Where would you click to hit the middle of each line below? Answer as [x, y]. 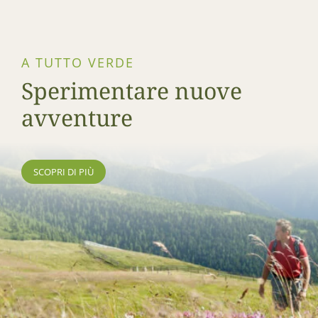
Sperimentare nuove [132, 91]
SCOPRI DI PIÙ [64, 172]
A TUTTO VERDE [78, 62]
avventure [77, 118]
